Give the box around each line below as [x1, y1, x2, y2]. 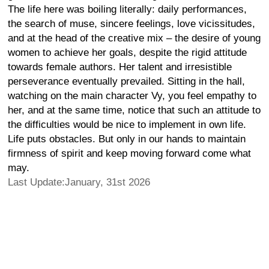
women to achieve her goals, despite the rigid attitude [8, 46, 247, 58]
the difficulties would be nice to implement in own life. [8, 118, 246, 130]
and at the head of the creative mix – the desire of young [8, 32, 261, 44]
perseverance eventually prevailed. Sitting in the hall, [8, 75, 245, 87]
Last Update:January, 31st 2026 [8, 176, 150, 188]
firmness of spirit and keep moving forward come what [8, 147, 251, 159]
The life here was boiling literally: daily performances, [8, 3, 247, 15]
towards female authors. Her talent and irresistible [8, 61, 232, 73]
